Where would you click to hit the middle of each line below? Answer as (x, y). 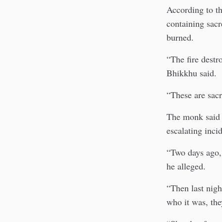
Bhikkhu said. (192, 73)
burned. (180, 37)
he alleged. (186, 166)
